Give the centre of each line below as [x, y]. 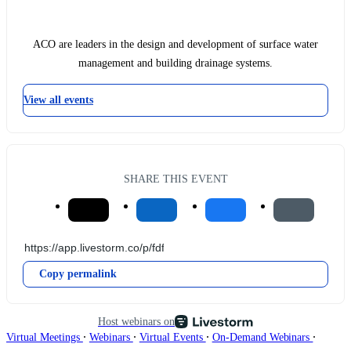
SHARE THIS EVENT [175, 178]
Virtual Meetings [45, 337]
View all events [58, 100]
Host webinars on [136, 321]
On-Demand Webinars [262, 337]
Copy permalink [78, 273]
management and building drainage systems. [175, 63]
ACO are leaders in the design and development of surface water [175, 45]
